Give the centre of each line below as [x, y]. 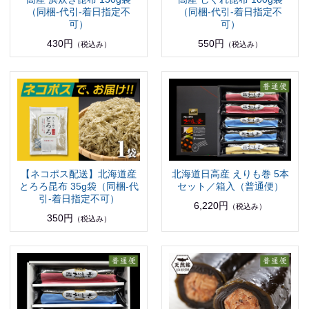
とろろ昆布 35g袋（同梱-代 [79, 186]
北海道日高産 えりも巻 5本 [230, 173]
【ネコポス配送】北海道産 [79, 173]
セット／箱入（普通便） [230, 186]
